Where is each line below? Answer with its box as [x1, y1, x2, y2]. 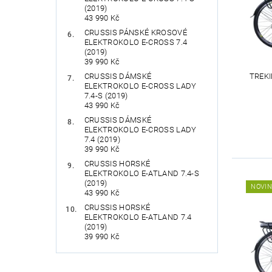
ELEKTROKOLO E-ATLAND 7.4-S [84, 168, 200, 178]
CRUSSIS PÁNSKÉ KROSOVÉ [84, 27, 187, 37]
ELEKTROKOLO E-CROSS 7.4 [84, 37, 188, 47]
